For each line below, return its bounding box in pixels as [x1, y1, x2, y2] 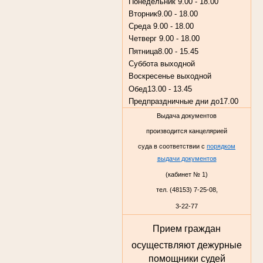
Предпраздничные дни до [128, 97, 220, 106]
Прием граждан [153, 223, 221, 234]
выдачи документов [157, 155, 217, 163]
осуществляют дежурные [131, 240, 242, 250]
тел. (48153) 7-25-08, [156, 186, 218, 193]
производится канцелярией [146, 127, 227, 134]
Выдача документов [157, 112, 217, 119]
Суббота [128, 59, 160, 69]
